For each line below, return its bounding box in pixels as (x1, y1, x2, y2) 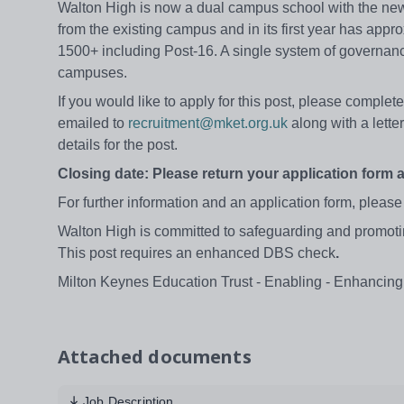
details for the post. (58, 137, 192, 153)
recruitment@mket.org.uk (128, 115, 288, 132)
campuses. (58, 65, 134, 81)
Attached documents (58, 344, 252, 370)
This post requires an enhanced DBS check (58, 245, 335, 262)
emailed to (58, 115, 128, 132)
